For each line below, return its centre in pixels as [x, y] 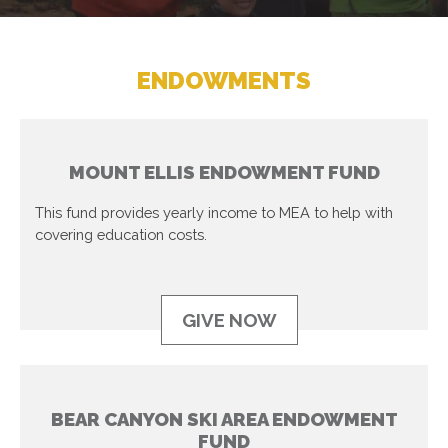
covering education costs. [121, 235]
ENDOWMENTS [224, 80]
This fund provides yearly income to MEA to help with [214, 213]
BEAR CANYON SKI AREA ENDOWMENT [224, 418]
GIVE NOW [229, 320]
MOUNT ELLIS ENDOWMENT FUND [224, 172]
